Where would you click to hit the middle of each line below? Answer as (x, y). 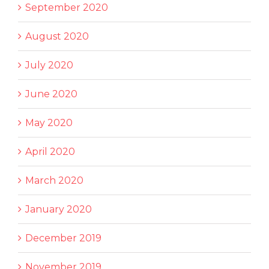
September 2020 (67, 7)
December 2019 (63, 238)
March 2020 (54, 180)
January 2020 (59, 209)
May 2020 (49, 122)
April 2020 (50, 151)
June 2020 (51, 94)
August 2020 (57, 36)
